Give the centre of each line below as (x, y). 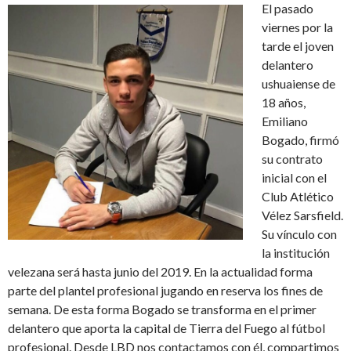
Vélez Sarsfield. (302, 215)
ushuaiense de (299, 83)
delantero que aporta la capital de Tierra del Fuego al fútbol (166, 327)
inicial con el (294, 177)
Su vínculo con (299, 233)
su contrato (292, 158)
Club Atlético (298, 196)
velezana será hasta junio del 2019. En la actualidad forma (160, 271)
